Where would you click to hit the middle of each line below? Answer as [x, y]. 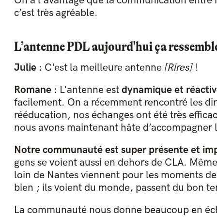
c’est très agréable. [56, 13]
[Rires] [178, 68]
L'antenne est [89, 90]
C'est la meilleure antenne [103, 68]
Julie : [28, 68]
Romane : [35, 90]
